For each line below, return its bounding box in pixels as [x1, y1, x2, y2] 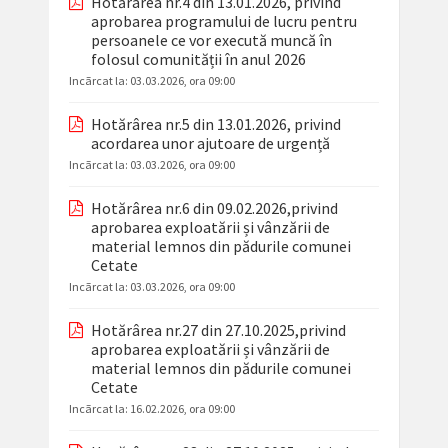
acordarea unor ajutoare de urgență [90, 133, 330, 154]
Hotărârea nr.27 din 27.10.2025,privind [90, 320, 346, 341]
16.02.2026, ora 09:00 [129, 401, 235, 417]
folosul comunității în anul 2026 [90, 49, 306, 70]
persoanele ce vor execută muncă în [90, 30, 332, 51]
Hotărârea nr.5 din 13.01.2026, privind [90, 114, 341, 135]
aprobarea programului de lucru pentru [90, 11, 357, 32]
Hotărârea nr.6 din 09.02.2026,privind [90, 198, 338, 219]
